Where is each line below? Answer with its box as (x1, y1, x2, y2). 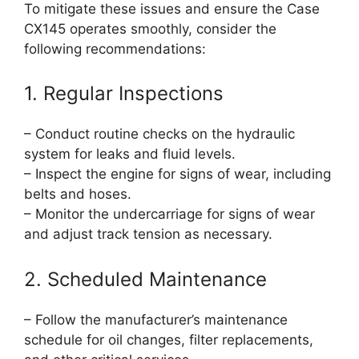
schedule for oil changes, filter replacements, (24, 331, 313, 348)
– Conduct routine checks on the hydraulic (24, 126, 295, 143)
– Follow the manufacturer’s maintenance (24, 311, 288, 328)
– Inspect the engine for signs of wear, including (24, 166, 331, 183)
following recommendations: (24, 40, 206, 57)
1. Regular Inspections (24, 82, 224, 106)
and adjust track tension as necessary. (24, 226, 272, 243)
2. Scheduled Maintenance (24, 267, 267, 291)
